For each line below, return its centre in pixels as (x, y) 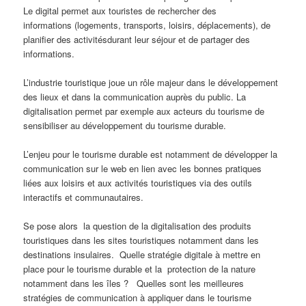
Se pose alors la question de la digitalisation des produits (138, 225)
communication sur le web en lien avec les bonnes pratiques (143, 168)
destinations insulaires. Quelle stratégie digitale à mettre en (142, 254)
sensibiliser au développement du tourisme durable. (125, 125)
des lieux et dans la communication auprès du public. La (135, 96)
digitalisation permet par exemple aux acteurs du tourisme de (144, 111)
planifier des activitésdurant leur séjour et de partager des (137, 39)
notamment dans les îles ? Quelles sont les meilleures (134, 283)
